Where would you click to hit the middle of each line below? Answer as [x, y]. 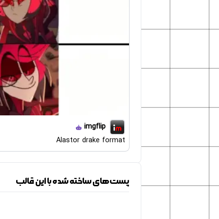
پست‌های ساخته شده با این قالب [72, 181]
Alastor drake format [91, 140]
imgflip [95, 127]
